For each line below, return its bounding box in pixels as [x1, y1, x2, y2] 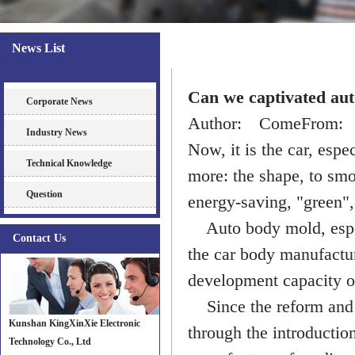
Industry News [26, 127, 87, 138]
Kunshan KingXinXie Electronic [9, 318, 140, 329]
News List [12, 41, 65, 55]
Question [26, 189, 63, 200]
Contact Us [13, 232, 66, 244]
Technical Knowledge [26, 158, 112, 169]
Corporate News [26, 96, 93, 107]
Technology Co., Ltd [9, 336, 91, 347]
